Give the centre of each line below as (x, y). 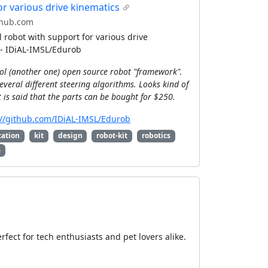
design (70, 136)
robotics (156, 136)
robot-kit (112, 136)
